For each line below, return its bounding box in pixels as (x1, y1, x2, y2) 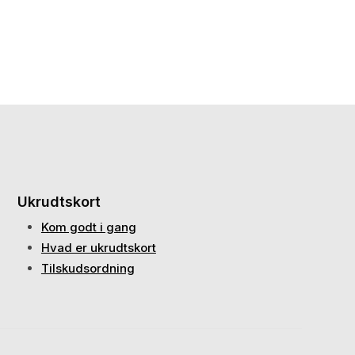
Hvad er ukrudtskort (40, 240, 156, 255)
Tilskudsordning (40, 261, 135, 276)
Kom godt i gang (40, 219, 136, 235)
